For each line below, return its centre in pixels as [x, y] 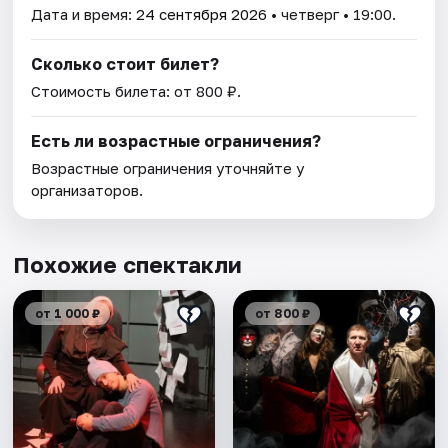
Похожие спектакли [128, 264]
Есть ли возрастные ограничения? [176, 140]
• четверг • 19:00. [332, 13]
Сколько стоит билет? [125, 63]
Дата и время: [84, 13]
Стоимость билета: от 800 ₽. [136, 90]
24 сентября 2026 [202, 13]
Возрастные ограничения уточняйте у [168, 167]
